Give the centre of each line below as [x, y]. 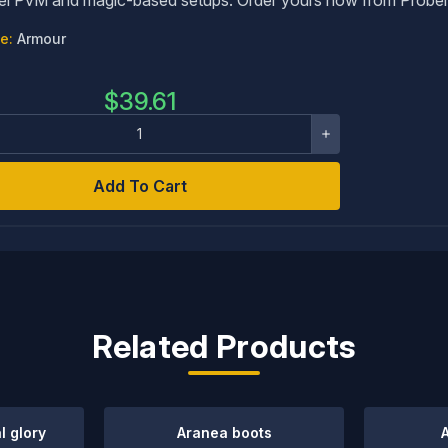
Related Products [224, 346]
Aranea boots [224, 432]
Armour [41, 38]
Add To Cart [139, 185]
